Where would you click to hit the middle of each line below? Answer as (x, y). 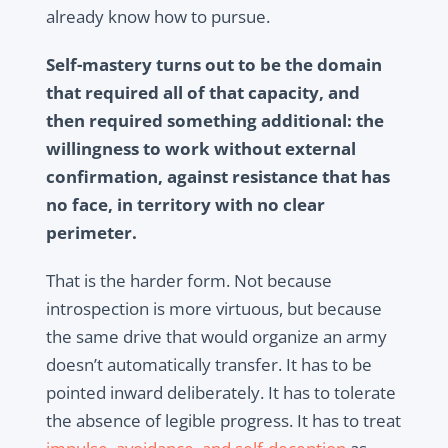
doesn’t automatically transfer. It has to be (208, 365)
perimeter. (91, 233)
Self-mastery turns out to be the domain (213, 65)
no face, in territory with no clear (185, 205)
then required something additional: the (214, 121)
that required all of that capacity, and (202, 93)
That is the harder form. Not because (188, 281)
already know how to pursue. (157, 17)
